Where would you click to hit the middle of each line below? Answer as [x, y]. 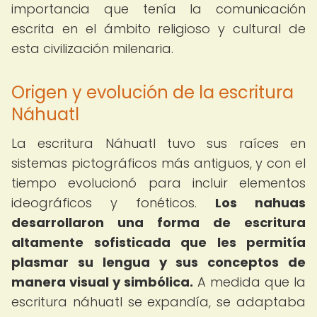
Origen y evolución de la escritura [152, 92]
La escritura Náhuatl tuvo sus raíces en [158, 143]
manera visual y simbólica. [102, 282]
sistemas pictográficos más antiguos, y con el [158, 163]
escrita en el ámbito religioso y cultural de [158, 29]
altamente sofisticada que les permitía [158, 242]
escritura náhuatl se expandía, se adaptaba [158, 302]
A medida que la [249, 282]
